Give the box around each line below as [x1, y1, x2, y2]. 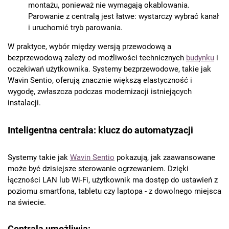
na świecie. [8, 197, 46, 207]
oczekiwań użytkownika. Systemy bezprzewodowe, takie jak [8, 64, 211, 74]
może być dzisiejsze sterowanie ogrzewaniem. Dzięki [8, 164, 189, 173]
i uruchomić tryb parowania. [28, 22, 123, 32]
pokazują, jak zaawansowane [114, 152, 215, 162]
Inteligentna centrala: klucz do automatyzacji [8, 124, 193, 135]
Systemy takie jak [8, 152, 70, 162]
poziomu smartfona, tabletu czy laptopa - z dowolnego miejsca [8, 186, 221, 196]
